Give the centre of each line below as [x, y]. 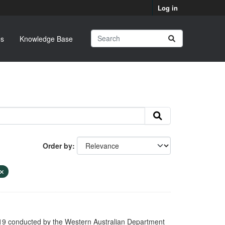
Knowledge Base [46, 38]
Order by [58, 145]
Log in [168, 8]
